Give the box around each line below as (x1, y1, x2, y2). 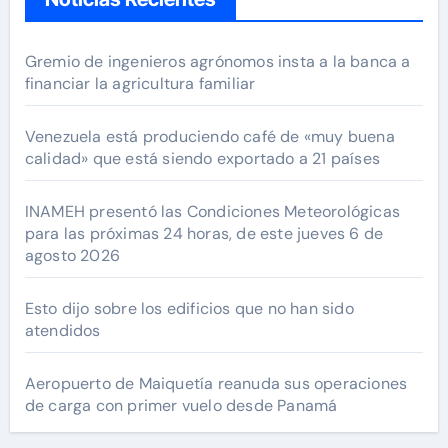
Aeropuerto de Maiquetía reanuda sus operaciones (24, 372, 408, 394)
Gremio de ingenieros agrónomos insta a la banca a (24, 50, 411, 72)
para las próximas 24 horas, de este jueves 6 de (24, 222, 384, 244)
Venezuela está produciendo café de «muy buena (24, 125, 395, 147)
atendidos (24, 319, 101, 341)
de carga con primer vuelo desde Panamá (24, 394, 338, 416)
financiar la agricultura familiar (24, 72, 256, 94)
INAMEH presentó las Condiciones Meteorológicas (24, 200, 400, 222)
